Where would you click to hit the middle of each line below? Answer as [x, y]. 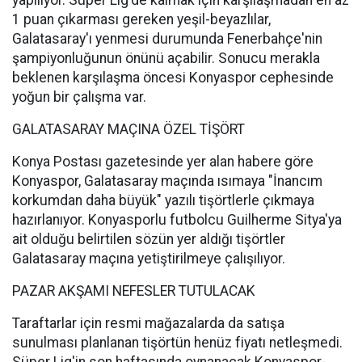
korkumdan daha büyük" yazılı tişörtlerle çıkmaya [163, 200]
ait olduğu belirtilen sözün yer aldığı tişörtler [149, 239]
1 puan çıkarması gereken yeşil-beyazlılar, [141, 19]
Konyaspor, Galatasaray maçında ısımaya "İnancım [167, 181]
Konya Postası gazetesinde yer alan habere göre [163, 162]
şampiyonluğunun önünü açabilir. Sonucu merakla [166, 58]
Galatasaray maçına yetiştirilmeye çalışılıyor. [149, 259]
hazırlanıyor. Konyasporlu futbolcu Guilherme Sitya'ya [177, 220]
